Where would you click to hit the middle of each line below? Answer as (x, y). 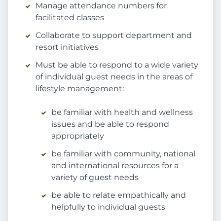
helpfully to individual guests (108, 207)
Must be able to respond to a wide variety (117, 65)
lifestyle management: (80, 89)
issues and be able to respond (110, 124)
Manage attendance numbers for (101, 6)
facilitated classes (70, 18)
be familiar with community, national (123, 154)
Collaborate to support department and (114, 36)
